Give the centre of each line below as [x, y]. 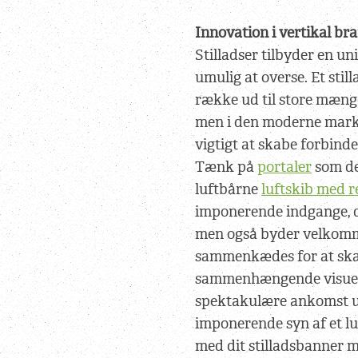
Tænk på [226, 167]
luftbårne [228, 189]
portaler [284, 167]
